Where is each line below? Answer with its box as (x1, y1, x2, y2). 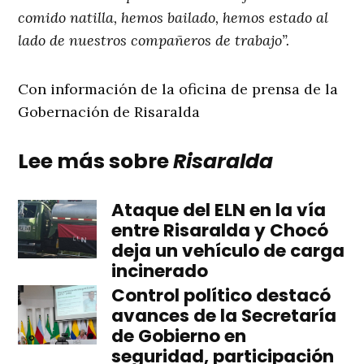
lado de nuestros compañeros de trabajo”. (18, 31, 290, 50)
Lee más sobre (18, 147, 174, 176)
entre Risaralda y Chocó (110, 218, 328, 244)
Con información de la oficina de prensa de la (18, 80, 339, 99)
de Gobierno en (110, 323, 246, 349)
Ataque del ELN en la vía (110, 197, 326, 223)
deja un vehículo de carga (110, 238, 344, 264)
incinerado (110, 258, 208, 284)
